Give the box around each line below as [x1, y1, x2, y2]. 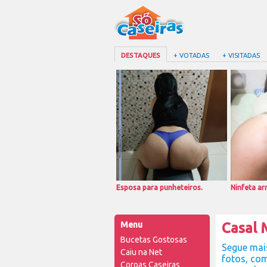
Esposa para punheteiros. [116, 184, 203, 191]
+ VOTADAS [173, 52, 209, 59]
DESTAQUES [121, 52, 160, 59]
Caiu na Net [120, 247, 162, 257]
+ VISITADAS [222, 52, 260, 59]
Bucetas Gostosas [120, 235, 187, 244]
